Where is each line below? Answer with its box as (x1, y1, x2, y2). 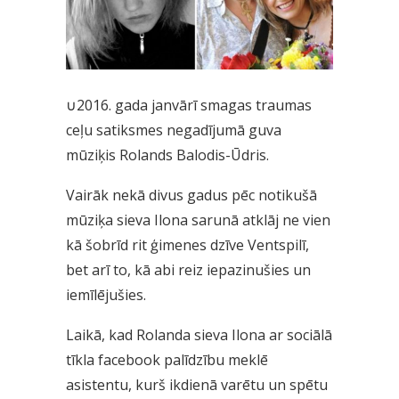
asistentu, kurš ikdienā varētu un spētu (66, 375, 328, 395)
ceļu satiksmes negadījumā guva (66, 120, 281, 141)
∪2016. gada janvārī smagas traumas (66, 95, 312, 116)
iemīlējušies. (66, 285, 146, 305)
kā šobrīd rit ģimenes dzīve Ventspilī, (66, 235, 309, 256)
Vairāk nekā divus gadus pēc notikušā (66, 185, 317, 206)
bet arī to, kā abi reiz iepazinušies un (66, 260, 311, 281)
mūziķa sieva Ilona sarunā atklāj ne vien (66, 210, 330, 231)
